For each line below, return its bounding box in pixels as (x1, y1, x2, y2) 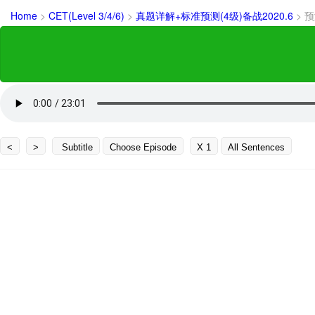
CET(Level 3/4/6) (49, 8, 127, 22)
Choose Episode (110, 141, 176, 153)
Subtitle (59, 141, 93, 153)
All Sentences (228, 141, 285, 153)
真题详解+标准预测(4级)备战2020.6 (136, 8, 296, 22)
